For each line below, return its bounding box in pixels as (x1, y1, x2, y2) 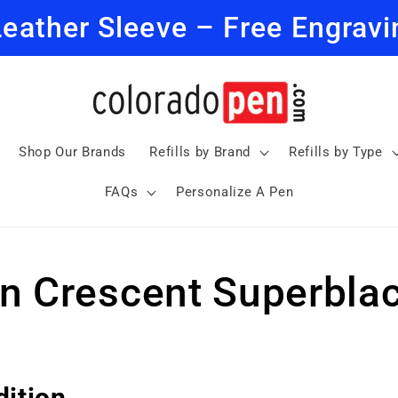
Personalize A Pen (176, 184, 294, 201)
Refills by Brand (149, 143, 251, 160)
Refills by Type (288, 143, 383, 160)
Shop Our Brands (19, 143, 127, 160)
